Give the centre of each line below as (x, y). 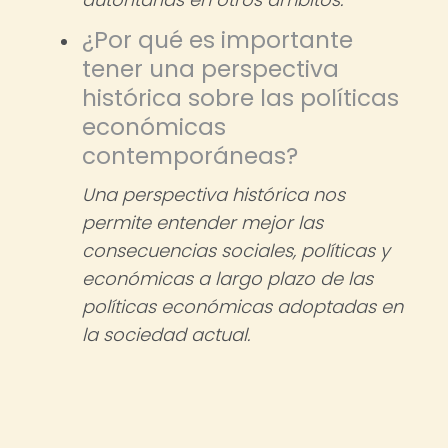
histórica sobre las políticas (240, 98)
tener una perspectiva (210, 69)
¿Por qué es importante (217, 40)
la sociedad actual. (166, 334)
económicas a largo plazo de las (227, 278)
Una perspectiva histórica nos (213, 194)
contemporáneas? (190, 156)
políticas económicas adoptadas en (242, 306)
